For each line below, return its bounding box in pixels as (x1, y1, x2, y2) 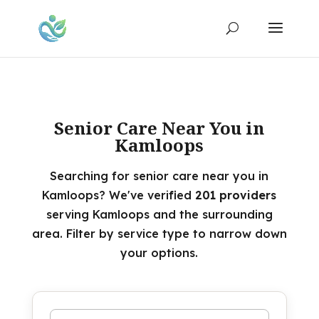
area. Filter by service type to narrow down (31, 226, 287, 241)
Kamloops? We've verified (42, 188, 196, 202)
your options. (120, 246, 199, 260)
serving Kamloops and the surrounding (46, 207, 273, 221)
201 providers (195, 188, 277, 202)
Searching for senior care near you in (50, 169, 269, 183)
